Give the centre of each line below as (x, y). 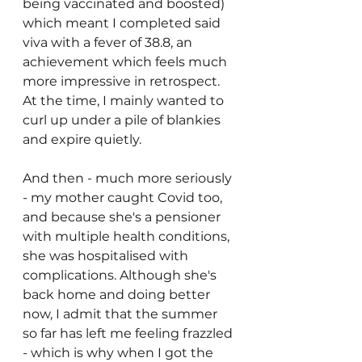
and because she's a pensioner (123, 217)
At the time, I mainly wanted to (125, 101)
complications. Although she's (121, 275)
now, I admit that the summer (122, 314)
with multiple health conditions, (128, 236)
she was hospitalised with (107, 256)
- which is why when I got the (120, 353)
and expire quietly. (84, 139)
